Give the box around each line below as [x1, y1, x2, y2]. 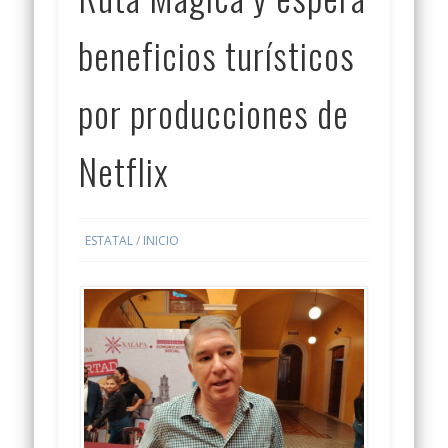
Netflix [78, 144, 170, 198]
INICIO [143, 231, 180, 249]
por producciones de [78, 86, 350, 140]
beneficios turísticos [78, 28, 356, 82]
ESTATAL [85, 231, 134, 249]
